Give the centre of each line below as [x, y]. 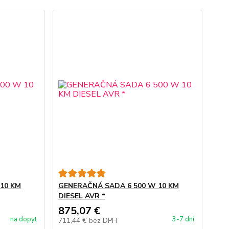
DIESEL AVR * [82, 196]
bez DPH [103, 221]
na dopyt [23, 219]
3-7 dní [183, 219]
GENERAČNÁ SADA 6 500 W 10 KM [118, 186]
